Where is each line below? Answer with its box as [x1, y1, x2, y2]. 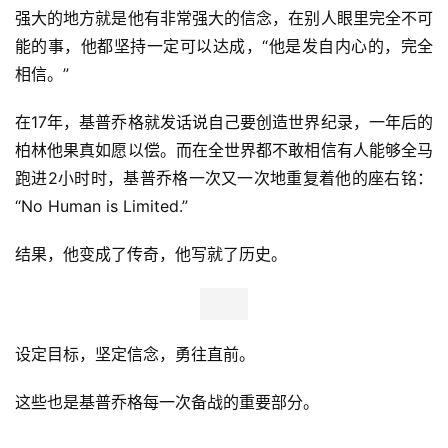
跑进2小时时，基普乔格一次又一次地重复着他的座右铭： [15, 167, 433, 188]
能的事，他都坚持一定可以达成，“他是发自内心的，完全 [15, 35, 433, 56]
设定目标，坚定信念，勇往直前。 [15, 343, 255, 364]
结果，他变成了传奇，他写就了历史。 [15, 243, 287, 264]
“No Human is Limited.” [15, 195, 188, 216]
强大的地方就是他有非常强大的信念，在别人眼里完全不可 [15, 7, 433, 28]
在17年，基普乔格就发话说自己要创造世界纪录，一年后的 [15, 111, 433, 132]
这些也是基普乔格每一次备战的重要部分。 [15, 391, 319, 412]
